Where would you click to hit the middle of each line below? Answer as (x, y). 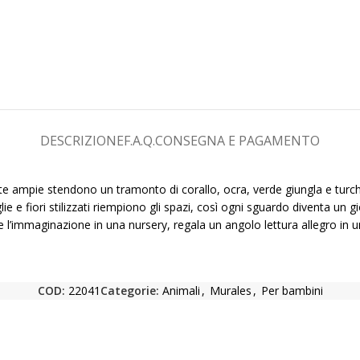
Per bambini (292, 291)
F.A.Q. (139, 141)
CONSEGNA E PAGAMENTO (237, 141)
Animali (181, 291)
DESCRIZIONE (82, 141)
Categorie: (129, 291)
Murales (230, 291)
